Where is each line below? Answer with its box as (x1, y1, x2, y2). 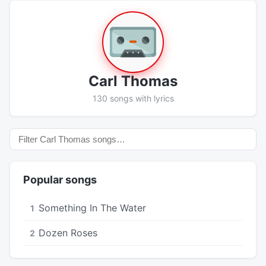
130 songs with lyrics (92, 93, 174, 103)
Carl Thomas (88, 72, 178, 90)
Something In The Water (39, 201, 146, 214)
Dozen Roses (39, 226, 97, 239)
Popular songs (23, 173, 97, 186)
